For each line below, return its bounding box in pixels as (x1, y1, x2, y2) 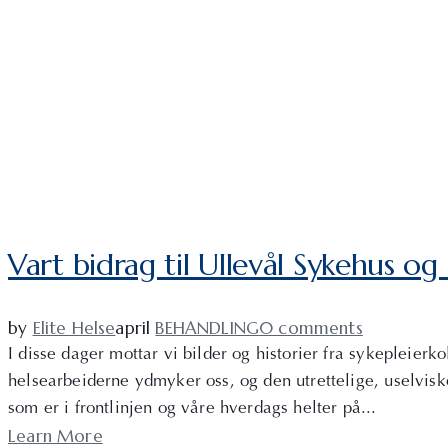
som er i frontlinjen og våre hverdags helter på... (8, 401, 377, 419)
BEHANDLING (155, 317, 260, 340)
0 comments (259, 317, 363, 340)
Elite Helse (32, 317, 116, 340)
